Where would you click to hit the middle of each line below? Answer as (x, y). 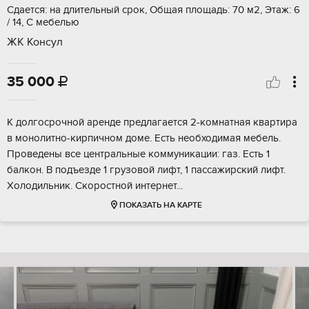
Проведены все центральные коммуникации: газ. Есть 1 (138, 154)
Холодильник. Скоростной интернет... (95, 186)
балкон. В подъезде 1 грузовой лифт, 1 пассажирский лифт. (146, 170)
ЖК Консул (35, 42)
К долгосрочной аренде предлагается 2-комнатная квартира (152, 122)
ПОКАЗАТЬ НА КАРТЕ (160, 206)
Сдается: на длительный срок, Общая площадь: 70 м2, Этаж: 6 (153, 10)
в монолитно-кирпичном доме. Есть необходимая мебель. (144, 138)
